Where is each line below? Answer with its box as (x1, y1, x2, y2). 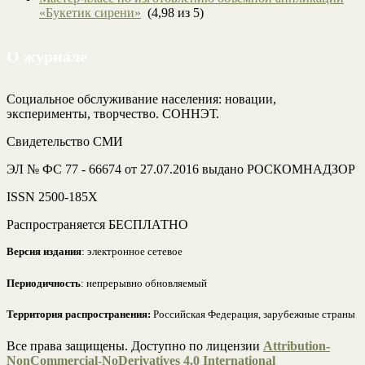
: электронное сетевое (81, 245, 182, 258)
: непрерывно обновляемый (81, 276, 207, 289)
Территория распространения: (7, 308, 151, 321)
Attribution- (263, 339, 330, 354)
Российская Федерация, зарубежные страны (151, 308, 355, 321)
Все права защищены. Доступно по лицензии (7, 339, 263, 354)
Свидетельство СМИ (7, 134, 123, 149)
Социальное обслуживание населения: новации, (7, 92, 276, 107)
